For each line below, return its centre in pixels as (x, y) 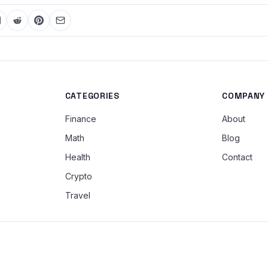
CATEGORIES (92, 96)
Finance (80, 119)
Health (77, 157)
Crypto (78, 176)
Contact (237, 157)
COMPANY (244, 96)
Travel (77, 195)
